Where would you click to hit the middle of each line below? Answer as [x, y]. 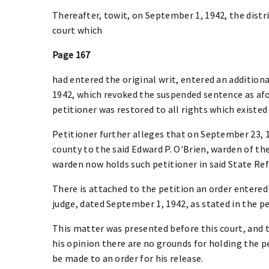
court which [77, 30]
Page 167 [71, 54]
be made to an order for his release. [128, 258]
